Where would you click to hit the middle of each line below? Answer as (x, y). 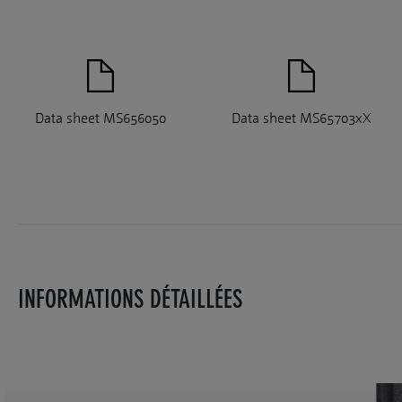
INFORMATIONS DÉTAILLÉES (130, 300)
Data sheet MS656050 (100, 118)
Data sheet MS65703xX (301, 118)
